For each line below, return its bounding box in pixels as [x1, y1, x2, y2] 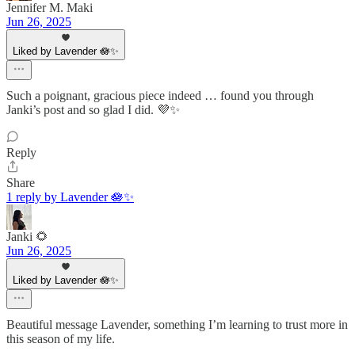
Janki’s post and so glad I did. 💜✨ [6, 103, 180, 117]
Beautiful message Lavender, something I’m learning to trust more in [6, 318, 348, 332]
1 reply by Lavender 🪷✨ [6, 190, 134, 204]
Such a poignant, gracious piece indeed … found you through [6, 89, 314, 103]
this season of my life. [6, 332, 115, 346]
